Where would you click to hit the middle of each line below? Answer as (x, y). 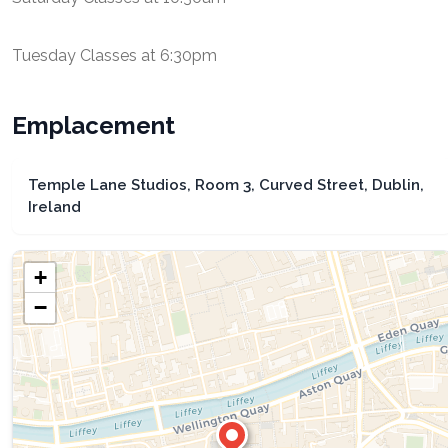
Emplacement (93, 125)
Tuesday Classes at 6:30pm (114, 55)
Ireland (54, 207)
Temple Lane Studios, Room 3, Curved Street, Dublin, (226, 185)
